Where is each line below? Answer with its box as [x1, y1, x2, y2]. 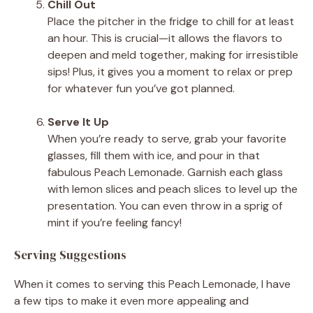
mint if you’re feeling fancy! [48, 214, 182, 230]
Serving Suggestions [14, 246, 126, 263]
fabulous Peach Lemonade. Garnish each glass [48, 164, 283, 180]
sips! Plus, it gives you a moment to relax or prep [48, 64, 293, 79]
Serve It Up [48, 114, 109, 129]
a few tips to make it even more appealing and [14, 293, 249, 308]
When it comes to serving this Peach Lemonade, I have [14, 276, 291, 291]
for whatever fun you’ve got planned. [48, 80, 235, 96]
